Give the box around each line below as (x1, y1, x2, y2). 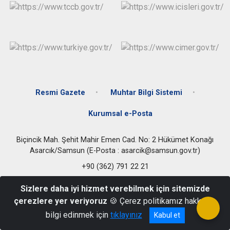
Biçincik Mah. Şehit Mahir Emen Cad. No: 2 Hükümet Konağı (16, 135, 214, 144)
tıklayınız (110, 210, 142, 220)
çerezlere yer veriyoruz (14, 196, 107, 206)
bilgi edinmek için (45, 210, 110, 220)
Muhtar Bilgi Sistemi (110, 88, 182, 97)
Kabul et (154, 211, 180, 219)
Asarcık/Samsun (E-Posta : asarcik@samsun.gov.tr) (30, 146, 200, 155)
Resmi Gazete (35, 88, 85, 97)
